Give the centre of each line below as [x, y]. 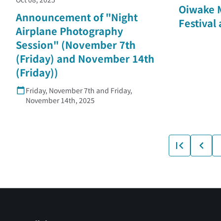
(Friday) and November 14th [85, 59]
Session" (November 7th [76, 45]
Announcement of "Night [77, 17]
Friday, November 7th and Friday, [79, 91]
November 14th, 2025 [60, 100]
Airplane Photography [69, 31]
